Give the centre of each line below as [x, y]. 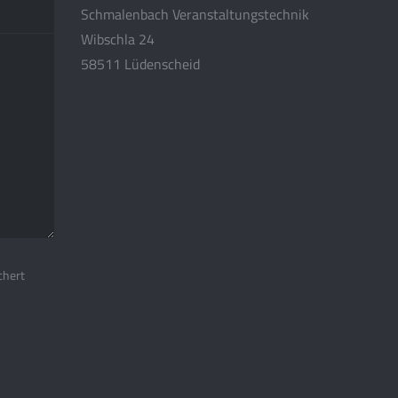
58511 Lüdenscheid [140, 64]
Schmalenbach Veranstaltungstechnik [195, 14]
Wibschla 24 [118, 39]
